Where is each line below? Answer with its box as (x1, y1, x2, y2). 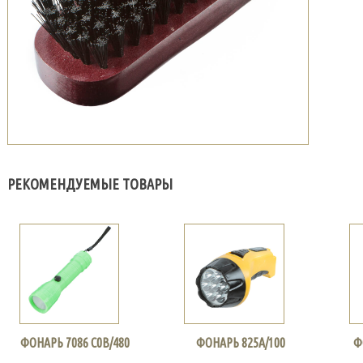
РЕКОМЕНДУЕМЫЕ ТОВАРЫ (6, 175, 173, 192)
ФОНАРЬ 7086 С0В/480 (20, 335, 130, 350)
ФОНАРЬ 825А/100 (195, 335, 285, 350)
